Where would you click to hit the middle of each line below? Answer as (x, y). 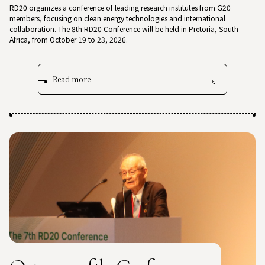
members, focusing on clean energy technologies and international (117, 19)
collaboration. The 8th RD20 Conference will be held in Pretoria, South (124, 30)
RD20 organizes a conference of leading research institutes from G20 (120, 8)
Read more (72, 80)
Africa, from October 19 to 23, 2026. (69, 40)
